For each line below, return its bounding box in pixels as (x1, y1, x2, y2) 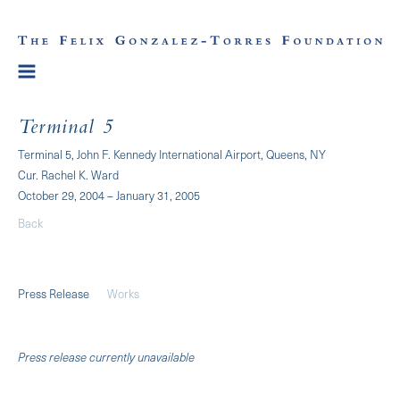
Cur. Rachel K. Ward (18, 165, 119, 183)
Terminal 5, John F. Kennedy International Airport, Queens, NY (18, 145, 326, 162)
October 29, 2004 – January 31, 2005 (18, 186, 200, 204)
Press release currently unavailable (18, 347, 195, 365)
